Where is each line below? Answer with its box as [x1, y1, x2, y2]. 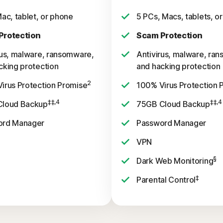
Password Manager [136, 118, 207, 128]
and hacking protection [136, 61, 221, 71]
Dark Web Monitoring [136, 156, 214, 166]
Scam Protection [136, 30, 203, 40]
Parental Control [136, 175, 196, 185]
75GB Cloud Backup [136, 99, 210, 109]
